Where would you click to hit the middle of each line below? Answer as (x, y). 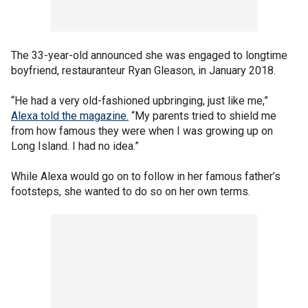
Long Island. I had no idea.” (75, 146)
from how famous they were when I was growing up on (142, 131)
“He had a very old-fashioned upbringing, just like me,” (140, 101)
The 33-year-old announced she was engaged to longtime (149, 55)
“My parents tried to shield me (202, 116)
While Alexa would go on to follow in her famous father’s (146, 176)
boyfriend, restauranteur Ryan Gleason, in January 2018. (143, 70)
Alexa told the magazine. (70, 116)
